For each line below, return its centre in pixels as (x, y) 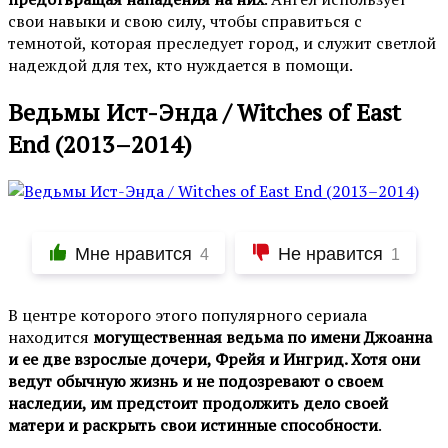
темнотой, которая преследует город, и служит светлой (222, 42)
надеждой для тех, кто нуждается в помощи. (180, 64)
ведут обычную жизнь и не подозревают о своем (195, 380)
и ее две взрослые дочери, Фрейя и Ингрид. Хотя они (214, 358)
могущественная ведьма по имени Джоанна (262, 336)
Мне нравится (133, 253)
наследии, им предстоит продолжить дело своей (198, 402)
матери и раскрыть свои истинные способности (193, 424)
